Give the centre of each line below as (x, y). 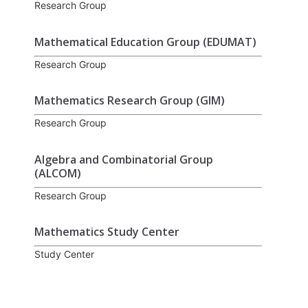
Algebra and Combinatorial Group (124, 159)
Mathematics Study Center (107, 231)
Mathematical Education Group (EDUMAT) (145, 42)
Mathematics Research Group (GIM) (130, 101)
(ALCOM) (58, 173)
